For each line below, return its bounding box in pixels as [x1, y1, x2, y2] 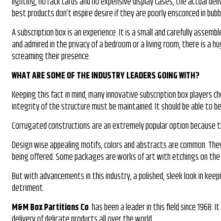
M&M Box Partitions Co [12, 200, 89, 215]
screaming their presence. [12, 49, 90, 64]
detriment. [12, 181, 44, 195]
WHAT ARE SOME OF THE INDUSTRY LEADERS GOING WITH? [12, 69, 201, 83]
